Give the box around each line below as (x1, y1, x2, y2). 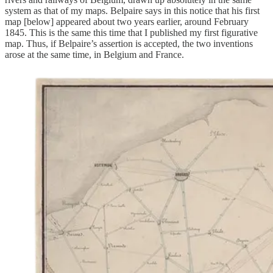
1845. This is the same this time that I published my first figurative (5, 27, 258, 38)
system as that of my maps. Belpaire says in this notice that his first (5, 5, 260, 16)
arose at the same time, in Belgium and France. (5, 49, 184, 60)
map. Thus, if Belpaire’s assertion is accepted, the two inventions (5, 38, 253, 49)
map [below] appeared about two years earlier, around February (5, 16, 249, 27)
